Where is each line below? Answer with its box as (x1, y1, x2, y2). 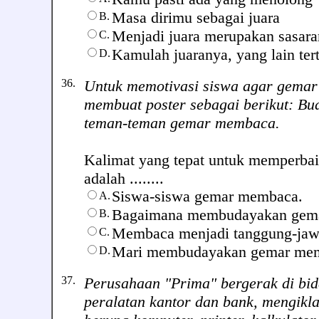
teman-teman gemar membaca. (84, 114, 280, 132)
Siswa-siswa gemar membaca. (112, 188, 303, 205)
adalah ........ (84, 169, 164, 187)
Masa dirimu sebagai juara (112, 9, 280, 26)
